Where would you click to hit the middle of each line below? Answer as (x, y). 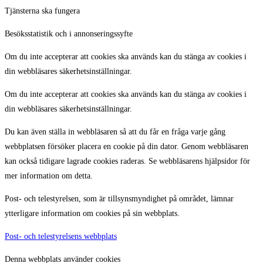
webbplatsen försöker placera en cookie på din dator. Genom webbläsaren (127, 146)
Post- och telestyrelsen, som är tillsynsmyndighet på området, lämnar (119, 198)
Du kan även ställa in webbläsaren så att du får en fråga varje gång (115, 131)
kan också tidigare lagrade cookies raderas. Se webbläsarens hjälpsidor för (127, 161)
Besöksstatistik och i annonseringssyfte (69, 33)
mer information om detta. (49, 176)
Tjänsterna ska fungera (42, 11)
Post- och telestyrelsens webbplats (61, 236)
